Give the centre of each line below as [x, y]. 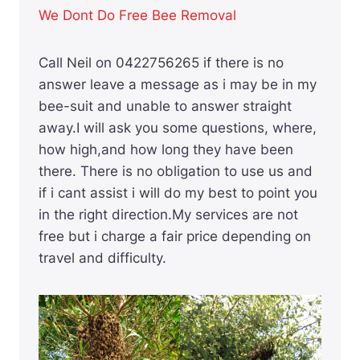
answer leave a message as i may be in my [178, 85]
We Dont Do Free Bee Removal [137, 16]
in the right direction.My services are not [168, 215]
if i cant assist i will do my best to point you [178, 193]
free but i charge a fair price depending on [175, 237]
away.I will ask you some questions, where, [178, 128]
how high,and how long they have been [166, 150]
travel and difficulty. [102, 258]
